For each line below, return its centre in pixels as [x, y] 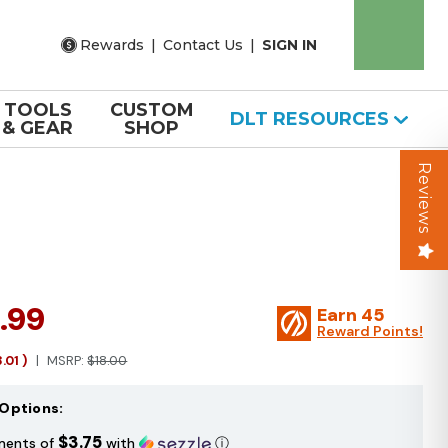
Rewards [112, 44]
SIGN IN [289, 44]
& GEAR [38, 128]
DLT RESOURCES [311, 119]
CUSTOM [151, 110]
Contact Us [203, 44]
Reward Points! [370, 331]
